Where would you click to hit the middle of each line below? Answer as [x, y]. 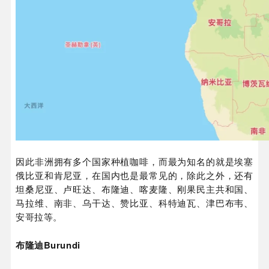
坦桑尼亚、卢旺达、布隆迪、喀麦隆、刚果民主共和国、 [134, 189]
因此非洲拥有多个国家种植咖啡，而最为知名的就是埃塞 [134, 161]
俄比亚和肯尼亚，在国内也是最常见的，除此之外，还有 [134, 175]
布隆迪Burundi [48, 245]
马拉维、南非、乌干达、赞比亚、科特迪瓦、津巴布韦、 [134, 202]
